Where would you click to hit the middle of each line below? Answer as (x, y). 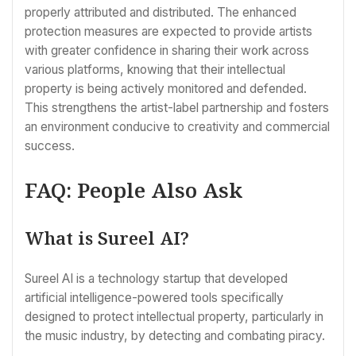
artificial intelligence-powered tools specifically (154, 297)
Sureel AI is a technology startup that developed (156, 278)
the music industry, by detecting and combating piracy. (175, 335)
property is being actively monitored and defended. (166, 88)
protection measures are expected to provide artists (168, 31)
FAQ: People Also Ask (133, 190)
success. (50, 145)
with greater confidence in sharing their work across (167, 50)
